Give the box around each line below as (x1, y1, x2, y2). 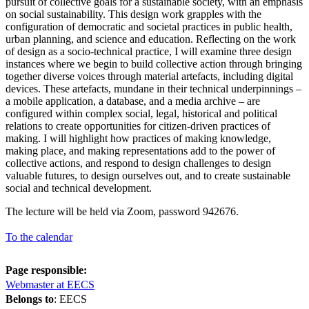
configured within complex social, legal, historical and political (6, 107, 277, 119)
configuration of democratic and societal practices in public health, (6, 20, 292, 32)
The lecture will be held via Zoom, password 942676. (6, 205, 239, 217)
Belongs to (6, 292, 54, 305)
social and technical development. (6, 181, 152, 194)
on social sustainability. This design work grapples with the (6, 8, 261, 20)
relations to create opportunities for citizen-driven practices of (6, 119, 270, 132)
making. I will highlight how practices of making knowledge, (6, 132, 271, 144)
